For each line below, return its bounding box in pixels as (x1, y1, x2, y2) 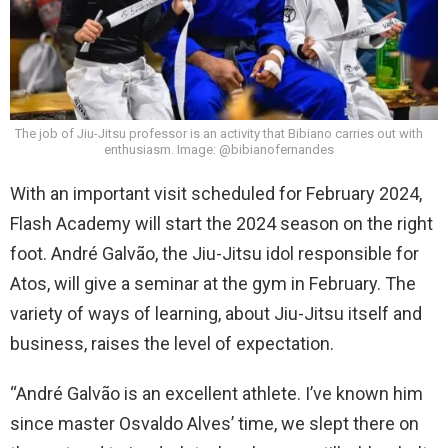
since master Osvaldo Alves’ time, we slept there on (10, 413, 419, 435)
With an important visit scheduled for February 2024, (10, 183, 422, 205)
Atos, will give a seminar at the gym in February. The (10, 273, 416, 295)
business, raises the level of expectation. (10, 333, 334, 355)
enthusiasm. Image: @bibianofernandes (104, 142, 334, 158)
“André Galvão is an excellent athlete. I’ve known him (10, 383, 423, 405)
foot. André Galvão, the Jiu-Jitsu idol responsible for (10, 243, 419, 265)
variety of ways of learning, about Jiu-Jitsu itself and (10, 303, 422, 325)
